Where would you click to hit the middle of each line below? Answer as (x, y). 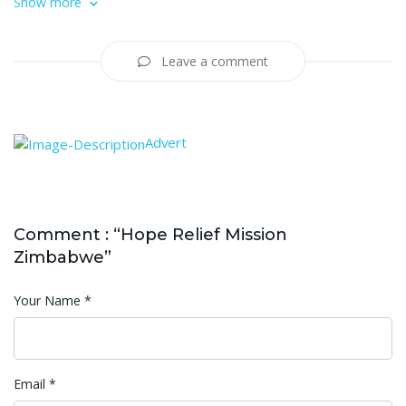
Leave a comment (213, 62)
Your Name (49, 301)
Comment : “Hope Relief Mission (150, 235)
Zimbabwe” (63, 258)
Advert (166, 143)
